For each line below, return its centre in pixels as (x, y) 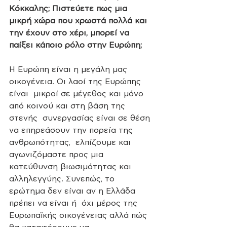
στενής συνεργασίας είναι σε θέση (81, 118)
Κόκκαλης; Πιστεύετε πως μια (69, 8)
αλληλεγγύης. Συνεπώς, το (63, 179)
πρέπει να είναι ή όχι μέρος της (74, 203)
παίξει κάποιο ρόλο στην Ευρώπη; (75, 45)
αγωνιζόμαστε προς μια (58, 154)
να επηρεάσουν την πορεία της (72, 130)
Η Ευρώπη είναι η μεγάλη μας (69, 69)
